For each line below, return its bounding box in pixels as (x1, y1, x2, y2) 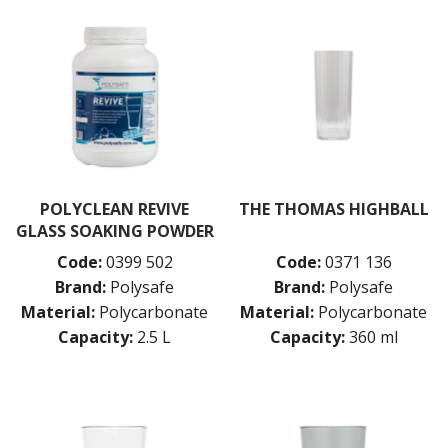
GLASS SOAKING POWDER (15, 219, 214, 242)
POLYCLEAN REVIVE (40, 197, 189, 220)
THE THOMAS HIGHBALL (238, 197, 429, 220)
